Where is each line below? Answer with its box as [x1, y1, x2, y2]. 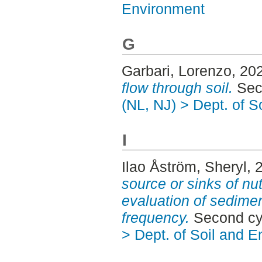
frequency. [121, 209, 189, 226]
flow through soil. [121, 80, 233, 96]
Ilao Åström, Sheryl [121, 158, 247, 175]
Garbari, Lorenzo [121, 63, 232, 80]
